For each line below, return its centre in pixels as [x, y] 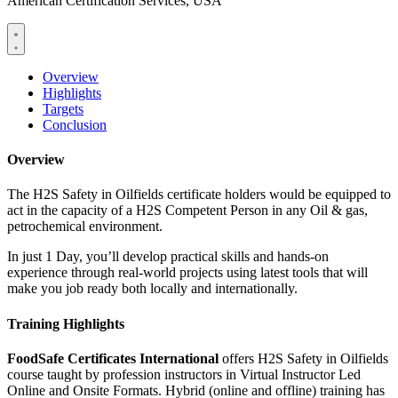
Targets [63, 108]
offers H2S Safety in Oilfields [303, 358]
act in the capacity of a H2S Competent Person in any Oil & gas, [187, 211]
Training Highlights [66, 323]
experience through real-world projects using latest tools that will [187, 273]
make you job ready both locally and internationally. [152, 289]
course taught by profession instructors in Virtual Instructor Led [184, 374]
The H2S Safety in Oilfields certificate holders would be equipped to [199, 195]
